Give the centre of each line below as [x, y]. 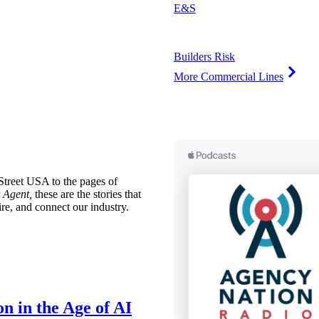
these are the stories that [87, 194]
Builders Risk [204, 56]
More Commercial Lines [229, 76]
